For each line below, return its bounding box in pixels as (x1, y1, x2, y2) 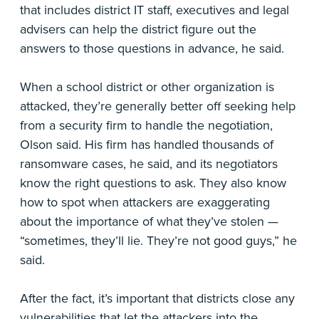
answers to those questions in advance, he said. (20, 41, 284, 57)
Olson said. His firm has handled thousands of (20, 137, 273, 153)
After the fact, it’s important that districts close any (20, 291, 295, 307)
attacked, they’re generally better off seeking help (20, 98, 296, 115)
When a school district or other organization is (20, 79, 274, 95)
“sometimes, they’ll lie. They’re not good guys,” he (20, 233, 297, 249)
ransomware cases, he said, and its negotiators (20, 156, 278, 172)
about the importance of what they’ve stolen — (20, 214, 278, 230)
